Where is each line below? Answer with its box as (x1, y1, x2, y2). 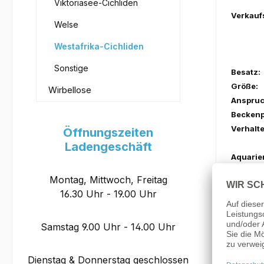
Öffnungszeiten (63, 126, 153, 140)
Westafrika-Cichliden (54, 41, 144, 51)
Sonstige (54, 63, 88, 73)
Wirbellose (48, 84, 91, 95)
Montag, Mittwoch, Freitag (49, 174, 167, 186)
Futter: (230, 166, 258, 176)
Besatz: (230, 67, 260, 77)
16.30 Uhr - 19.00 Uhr (60, 188, 157, 200)
